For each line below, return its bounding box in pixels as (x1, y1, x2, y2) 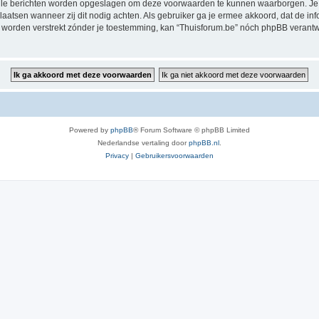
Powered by (69, 126, 110, 134)
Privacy (105, 152, 129, 159)
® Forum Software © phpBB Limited (133, 126, 250, 134)
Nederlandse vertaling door (98, 139, 189, 147)
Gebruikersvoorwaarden (135, 152, 214, 159)
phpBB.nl (189, 139, 219, 147)
